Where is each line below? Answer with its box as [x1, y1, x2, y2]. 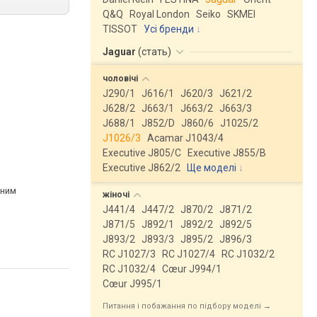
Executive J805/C [103, 147, 181, 158]
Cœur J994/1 [162, 263, 221, 275]
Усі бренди [144, 23, 194, 35]
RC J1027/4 [162, 248, 215, 260]
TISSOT [103, 23, 137, 35]
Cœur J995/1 [103, 278, 162, 289]
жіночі [103, 190, 132, 200]
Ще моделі [187, 162, 236, 173]
